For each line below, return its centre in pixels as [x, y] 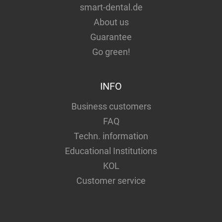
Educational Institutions [111, 151]
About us [111, 22]
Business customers [111, 107]
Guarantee [111, 37]
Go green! [111, 52]
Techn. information [111, 136]
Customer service [111, 181]
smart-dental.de [111, 7]
